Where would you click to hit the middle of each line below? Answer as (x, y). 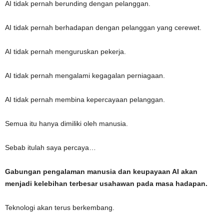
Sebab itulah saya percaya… (50, 148)
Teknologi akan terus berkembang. (60, 208)
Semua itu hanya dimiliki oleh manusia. (66, 124)
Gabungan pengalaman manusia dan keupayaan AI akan (101, 172)
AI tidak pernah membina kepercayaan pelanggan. (85, 100)
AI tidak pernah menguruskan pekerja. (65, 52)
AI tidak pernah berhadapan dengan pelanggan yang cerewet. (103, 28)
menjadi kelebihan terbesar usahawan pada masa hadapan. (106, 184)
